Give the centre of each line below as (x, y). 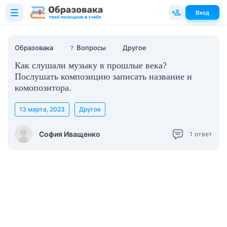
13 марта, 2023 (42, 109)
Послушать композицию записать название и (103, 77)
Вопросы (91, 48)
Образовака (34, 48)
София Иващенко (70, 134)
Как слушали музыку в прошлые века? (91, 65)
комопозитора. (43, 88)
